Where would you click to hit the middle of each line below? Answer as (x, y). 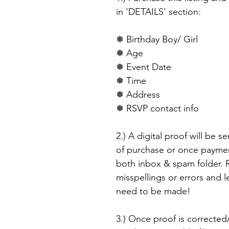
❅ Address (138, 95)
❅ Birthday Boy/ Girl (157, 40)
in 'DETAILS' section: (158, 12)
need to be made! (153, 191)
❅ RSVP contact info (157, 109)
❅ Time (131, 81)
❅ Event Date (144, 67)
